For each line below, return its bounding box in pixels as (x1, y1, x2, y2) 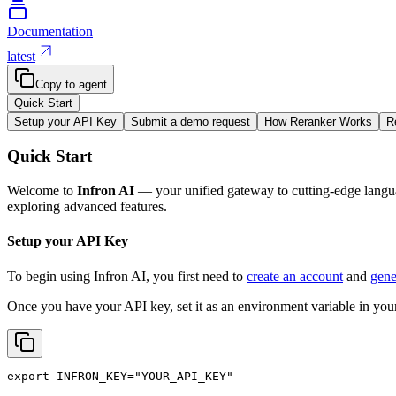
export (7, 369, 49, 383)
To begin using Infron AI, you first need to (7, 268, 247, 284)
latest (7, 48, 35, 64)
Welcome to (7, 183, 77, 199)
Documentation (7, 23, 93, 39)
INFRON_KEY (57, 369, 127, 383)
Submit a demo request (131, 114, 250, 128)
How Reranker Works (264, 114, 372, 128)
